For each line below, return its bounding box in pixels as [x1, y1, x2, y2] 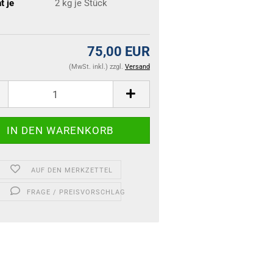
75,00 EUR [87, 44, 150, 59]
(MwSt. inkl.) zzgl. [69, 63, 125, 71]
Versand [125, 63, 150, 71]
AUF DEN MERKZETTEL [31, 166, 113, 174]
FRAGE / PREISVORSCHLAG [26, 188, 126, 196]
